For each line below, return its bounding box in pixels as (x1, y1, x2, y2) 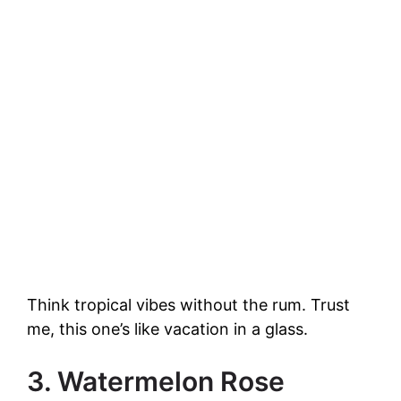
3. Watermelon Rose (27, 365, 285, 398)
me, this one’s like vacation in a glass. (27, 320, 308, 339)
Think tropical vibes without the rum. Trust (27, 295, 350, 315)
